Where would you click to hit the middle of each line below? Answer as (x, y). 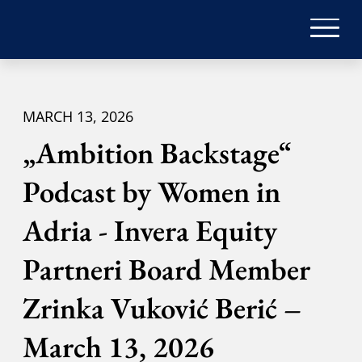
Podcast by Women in (151, 192)
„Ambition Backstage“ (157, 153)
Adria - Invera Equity (149, 231)
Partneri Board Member (166, 269)
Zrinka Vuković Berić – (162, 308)
